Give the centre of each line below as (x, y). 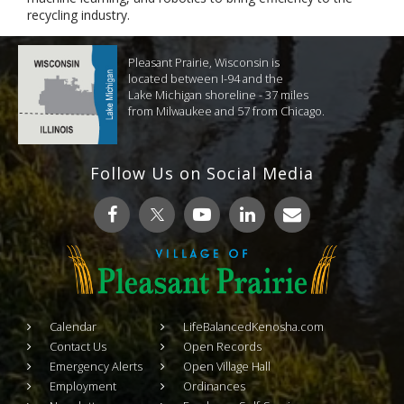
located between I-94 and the (206, 79)
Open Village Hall (227, 366)
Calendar (73, 326)
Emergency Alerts (96, 366)
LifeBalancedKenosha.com (253, 326)
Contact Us (78, 346)
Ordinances (214, 386)
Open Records (222, 346)
